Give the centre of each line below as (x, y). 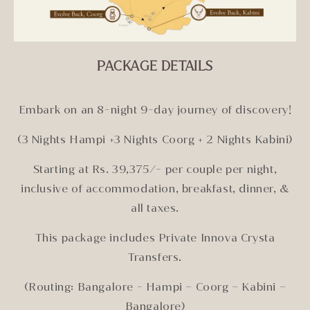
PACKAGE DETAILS (155, 66)
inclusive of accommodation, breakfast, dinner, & (155, 188)
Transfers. (155, 257)
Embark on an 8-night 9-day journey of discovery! (155, 109)
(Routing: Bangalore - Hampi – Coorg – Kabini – (155, 286)
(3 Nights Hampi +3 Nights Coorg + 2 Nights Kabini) (155, 139)
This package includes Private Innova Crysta (155, 237)
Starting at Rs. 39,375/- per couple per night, (155, 169)
